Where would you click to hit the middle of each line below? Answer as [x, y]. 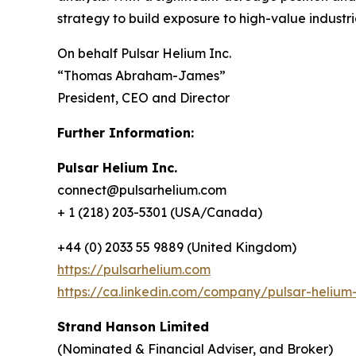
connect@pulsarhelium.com [142, 190]
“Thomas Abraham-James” [141, 76]
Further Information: [126, 133]
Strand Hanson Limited [133, 327]
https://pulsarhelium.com [134, 270]
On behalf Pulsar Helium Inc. [144, 54]
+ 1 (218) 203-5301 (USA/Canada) [160, 213]
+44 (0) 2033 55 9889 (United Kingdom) [177, 248]
